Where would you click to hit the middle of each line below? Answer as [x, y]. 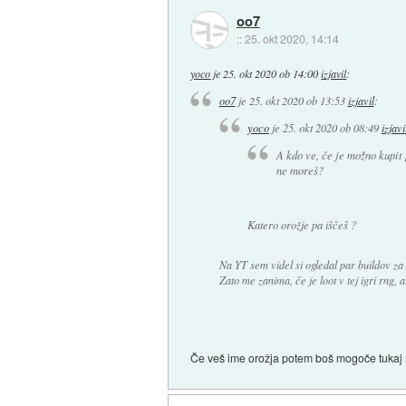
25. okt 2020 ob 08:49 [330, 127]
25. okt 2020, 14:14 [291, 39]
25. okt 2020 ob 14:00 [271, 73]
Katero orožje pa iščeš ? [301, 225]
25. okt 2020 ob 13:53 [297, 101]
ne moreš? [300, 170]
